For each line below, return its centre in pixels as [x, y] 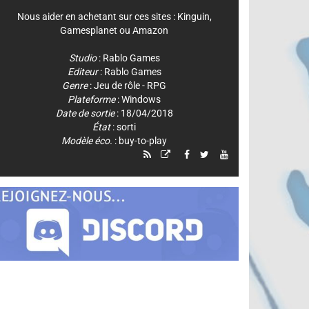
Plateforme [92, 99]
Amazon [151, 30]
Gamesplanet [89, 30]
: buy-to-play [140, 140]
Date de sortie [85, 113]
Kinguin [193, 16]
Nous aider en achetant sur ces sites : [97, 16]
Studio [82, 58]
